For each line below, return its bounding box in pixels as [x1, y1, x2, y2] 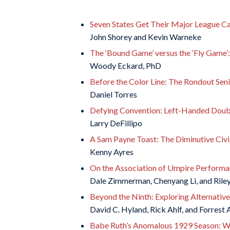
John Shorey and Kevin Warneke [90, 32, 201, 42]
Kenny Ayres [90, 147, 133, 157]
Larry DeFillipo [90, 118, 142, 128]
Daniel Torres [90, 89, 137, 99]
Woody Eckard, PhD [90, 61, 161, 70]
